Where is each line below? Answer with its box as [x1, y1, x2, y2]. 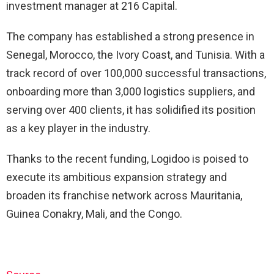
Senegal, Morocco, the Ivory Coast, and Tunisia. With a [6, 48, 265, 62]
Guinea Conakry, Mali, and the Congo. [6, 207, 182, 221]
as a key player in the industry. [6, 122, 150, 135]
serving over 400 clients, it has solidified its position [6, 103, 256, 117]
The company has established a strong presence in [6, 30, 254, 43]
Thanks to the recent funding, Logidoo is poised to [6, 152, 248, 166]
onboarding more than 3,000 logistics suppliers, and [6, 85, 255, 98]
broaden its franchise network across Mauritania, [6, 189, 242, 202]
